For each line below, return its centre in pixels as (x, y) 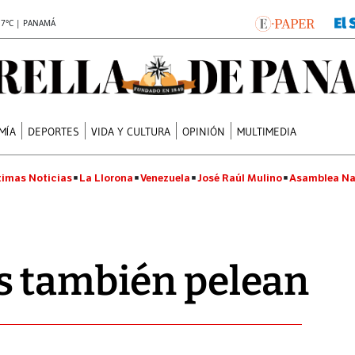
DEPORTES (54, 131)
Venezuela (165, 178)
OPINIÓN (204, 131)
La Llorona (106, 178)
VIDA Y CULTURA (131, 131)
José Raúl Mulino (240, 178)
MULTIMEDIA (267, 131)
